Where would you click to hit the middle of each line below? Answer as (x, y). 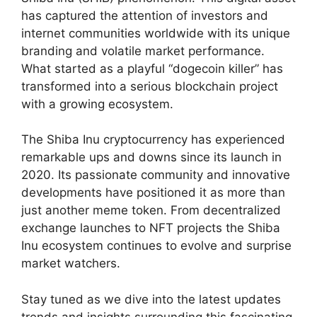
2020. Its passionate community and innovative (156, 175)
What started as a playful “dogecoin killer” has (152, 68)
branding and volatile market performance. (143, 51)
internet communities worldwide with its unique (156, 33)
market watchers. (71, 264)
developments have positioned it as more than (153, 193)
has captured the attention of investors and (145, 15)
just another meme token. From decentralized (151, 211)
